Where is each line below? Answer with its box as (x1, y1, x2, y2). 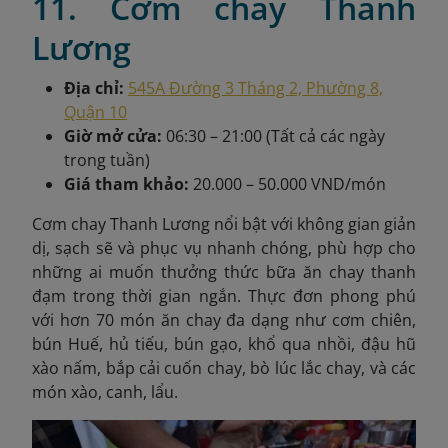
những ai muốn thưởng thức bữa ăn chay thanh (32, 261, 416, 284)
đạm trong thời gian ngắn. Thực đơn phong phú (32, 285, 416, 308)
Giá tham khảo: (64, 173, 189, 196)
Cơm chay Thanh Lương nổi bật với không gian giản (32, 213, 416, 236)
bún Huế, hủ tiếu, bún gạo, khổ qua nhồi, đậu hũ (32, 333, 416, 356)
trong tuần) (64, 149, 150, 172)
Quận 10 (64, 101, 127, 124)
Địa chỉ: (64, 77, 124, 100)
